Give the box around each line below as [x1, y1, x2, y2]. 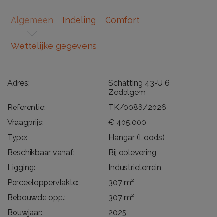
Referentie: [7, 103, 46, 112]
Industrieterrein [108, 163, 161, 172]
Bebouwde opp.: [7, 193, 66, 202]
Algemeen [11, 15, 53, 25]
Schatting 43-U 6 [108, 78, 170, 88]
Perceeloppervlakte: [7, 178, 78, 187]
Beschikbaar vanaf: [7, 148, 75, 157]
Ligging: [7, 163, 35, 172]
